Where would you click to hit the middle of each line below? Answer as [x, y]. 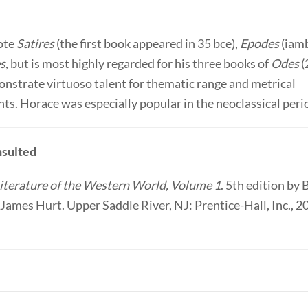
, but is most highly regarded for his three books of [138, 63]
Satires [35, 43]
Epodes [260, 43]
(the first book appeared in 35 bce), [147, 43]
